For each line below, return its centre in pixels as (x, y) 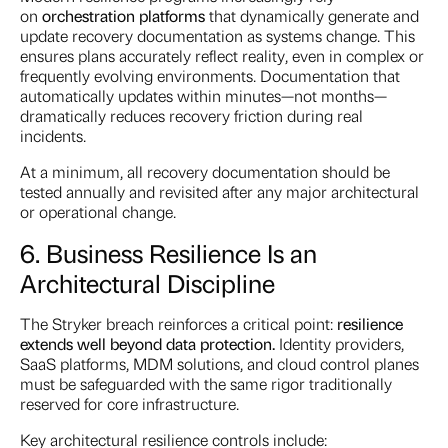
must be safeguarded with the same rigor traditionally (206, 384)
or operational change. (98, 212)
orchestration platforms (123, 16)
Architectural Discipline (147, 283)
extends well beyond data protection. (147, 344)
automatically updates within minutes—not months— (203, 96)
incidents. (53, 136)
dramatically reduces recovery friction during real (191, 116)
